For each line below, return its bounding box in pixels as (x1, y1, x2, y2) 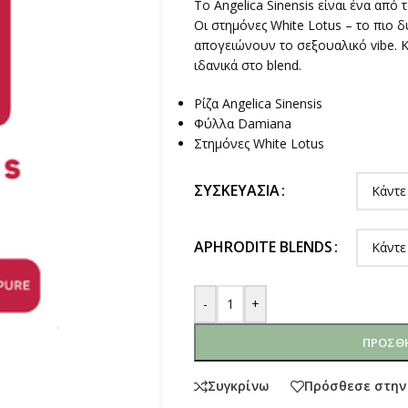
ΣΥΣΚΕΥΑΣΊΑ (193, 179, 280, 200)
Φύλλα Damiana (193, 114, 291, 132)
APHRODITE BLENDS (193, 236, 332, 257)
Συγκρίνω (207, 377, 269, 395)
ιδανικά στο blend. (193, 56, 301, 74)
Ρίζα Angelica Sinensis (193, 94, 322, 112)
